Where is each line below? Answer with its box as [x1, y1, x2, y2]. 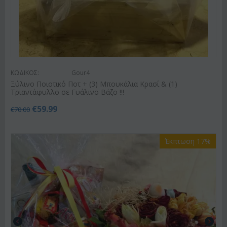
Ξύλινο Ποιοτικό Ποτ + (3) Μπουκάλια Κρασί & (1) [11, 79, 177, 89]
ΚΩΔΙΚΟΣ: [11, 68, 39, 78]
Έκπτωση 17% [165, 136, 211, 146]
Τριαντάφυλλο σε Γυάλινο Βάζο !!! [11, 87, 124, 97]
